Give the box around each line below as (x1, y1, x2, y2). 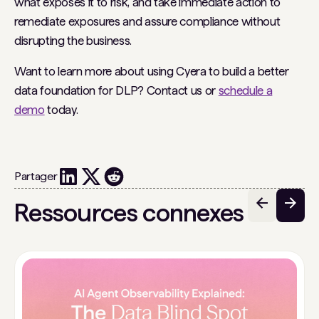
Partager (14, 169, 58, 183)
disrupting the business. (14, 33, 135, 48)
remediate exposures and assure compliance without (14, 14, 281, 28)
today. (44, 103, 78, 117)
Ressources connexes (14, 198, 244, 227)
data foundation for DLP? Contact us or (14, 83, 219, 98)
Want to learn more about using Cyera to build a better (14, 64, 289, 78)
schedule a (218, 83, 273, 98)
